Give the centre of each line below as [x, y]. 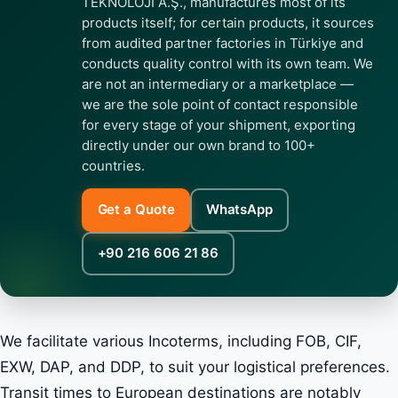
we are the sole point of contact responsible [220, 104]
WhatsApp [239, 209]
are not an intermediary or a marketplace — [218, 84]
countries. [113, 165]
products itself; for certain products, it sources [228, 22]
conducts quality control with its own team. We [227, 63]
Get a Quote [136, 209]
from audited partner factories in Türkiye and [223, 43]
